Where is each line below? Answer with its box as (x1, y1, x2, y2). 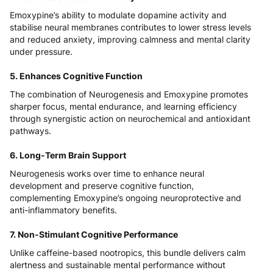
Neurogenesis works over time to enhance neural (10, 168, 204, 179)
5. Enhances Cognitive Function (10, 71, 143, 82)
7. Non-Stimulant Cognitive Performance (10, 229, 178, 240)
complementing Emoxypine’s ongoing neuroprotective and (10, 193, 241, 204)
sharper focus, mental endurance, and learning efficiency (10, 101, 237, 112)
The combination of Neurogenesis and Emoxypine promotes (10, 89, 248, 100)
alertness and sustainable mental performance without (10, 260, 225, 271)
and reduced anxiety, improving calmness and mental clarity (10, 34, 250, 45)
